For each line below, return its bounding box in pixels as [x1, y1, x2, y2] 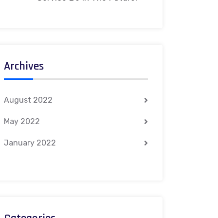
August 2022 [4, 95, 53, 105]
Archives [4, 58, 44, 73]
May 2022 [4, 116, 40, 126]
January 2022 [4, 138, 56, 147]
